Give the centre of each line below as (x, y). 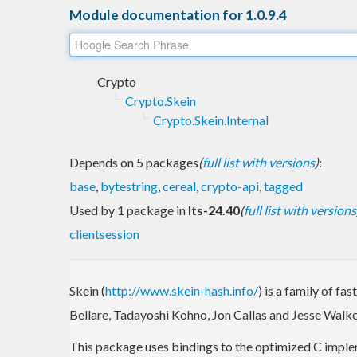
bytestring (129, 186)
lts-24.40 (214, 210)
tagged (283, 186)
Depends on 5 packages (134, 162)
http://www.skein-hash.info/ (182, 290)
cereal (179, 186)
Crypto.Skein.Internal (211, 120)
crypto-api (230, 186)
